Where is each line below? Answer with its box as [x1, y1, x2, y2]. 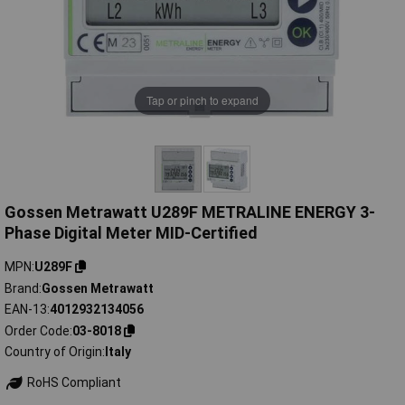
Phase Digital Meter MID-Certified [5, 223, 258, 243]
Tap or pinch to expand [146, 92, 259, 108]
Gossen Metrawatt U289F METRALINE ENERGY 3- [5, 202, 375, 222]
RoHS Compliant [24, 375, 121, 391]
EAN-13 [5, 302, 47, 317]
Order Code [5, 323, 70, 338]
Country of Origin [5, 344, 102, 360]
